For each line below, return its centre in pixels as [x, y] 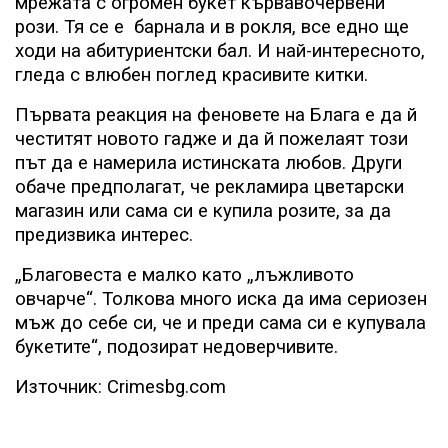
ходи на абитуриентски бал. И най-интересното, [220, 51]
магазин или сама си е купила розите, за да [203, 211]
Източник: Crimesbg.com [120, 387]
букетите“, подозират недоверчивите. [176, 347]
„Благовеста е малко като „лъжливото [184, 275]
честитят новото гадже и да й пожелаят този [211, 139]
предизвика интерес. [104, 235]
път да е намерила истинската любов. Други [208, 163]
